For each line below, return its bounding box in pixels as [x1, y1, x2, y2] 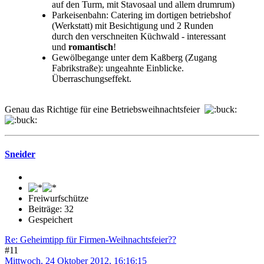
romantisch [68, 42, 113, 52]
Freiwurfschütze [28, 193, 88, 203]
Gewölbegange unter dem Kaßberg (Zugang [52, 52, 217, 63]
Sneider [5, 148, 35, 159]
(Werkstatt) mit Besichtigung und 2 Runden [52, 21, 213, 31]
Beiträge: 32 [28, 203, 74, 214]
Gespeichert [28, 214, 72, 225]
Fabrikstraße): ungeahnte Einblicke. [52, 63, 184, 74]
